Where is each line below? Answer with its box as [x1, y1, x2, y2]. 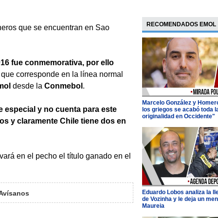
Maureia [142, 202, 164, 209]
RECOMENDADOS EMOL [146, 20, 216, 28]
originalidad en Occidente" [142, 112, 215, 120]
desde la [11, 81, 44, 90]
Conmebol [44, 81, 83, 90]
